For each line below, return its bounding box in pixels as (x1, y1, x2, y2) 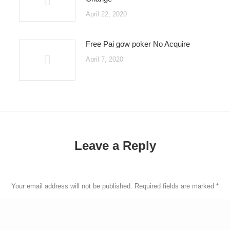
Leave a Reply (74, 139, 156, 152)
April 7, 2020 (85, 55, 123, 63)
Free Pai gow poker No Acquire (85, 40, 190, 48)
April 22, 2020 (85, 10, 127, 18)
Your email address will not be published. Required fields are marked (11, 182, 216, 190)
